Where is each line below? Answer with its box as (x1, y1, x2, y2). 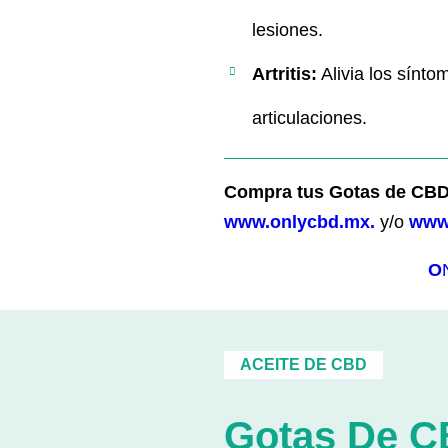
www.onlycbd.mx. (224, 211, 375, 232)
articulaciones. (252, 108, 367, 129)
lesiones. (252, 20, 323, 41)
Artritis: (252, 64, 317, 85)
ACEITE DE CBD (240, 355, 367, 373)
